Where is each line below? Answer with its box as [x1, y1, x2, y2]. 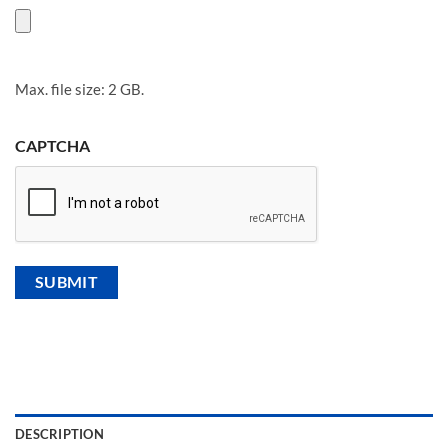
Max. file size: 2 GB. [15, 79, 144, 98]
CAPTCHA [15, 135, 90, 155]
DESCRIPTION [15, 425, 104, 442]
